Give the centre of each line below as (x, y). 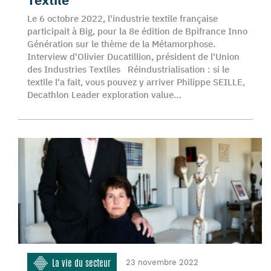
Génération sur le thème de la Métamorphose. (121, 44)
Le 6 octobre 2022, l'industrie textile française (122, 18)
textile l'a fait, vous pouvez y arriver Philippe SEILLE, (136, 82)
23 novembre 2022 (162, 262)
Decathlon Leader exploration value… (104, 95)
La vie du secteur (81, 263)
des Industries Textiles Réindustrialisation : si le (128, 69)
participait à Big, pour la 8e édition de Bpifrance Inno (137, 31)
